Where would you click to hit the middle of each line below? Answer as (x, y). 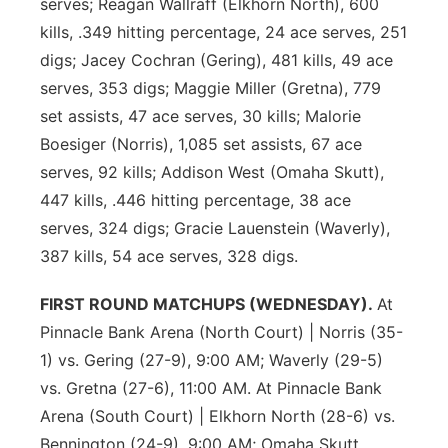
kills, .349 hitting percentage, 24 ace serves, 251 (223, 32)
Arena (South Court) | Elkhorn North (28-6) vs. (217, 416)
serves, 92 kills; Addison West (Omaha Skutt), (212, 172)
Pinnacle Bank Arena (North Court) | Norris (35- (221, 332)
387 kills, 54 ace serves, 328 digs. (169, 256)
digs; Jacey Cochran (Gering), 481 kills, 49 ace (216, 60)
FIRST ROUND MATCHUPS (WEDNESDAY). (208, 304)
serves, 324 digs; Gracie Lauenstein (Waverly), (215, 228)
